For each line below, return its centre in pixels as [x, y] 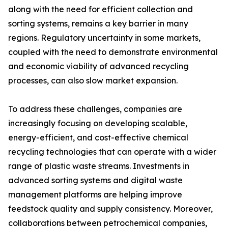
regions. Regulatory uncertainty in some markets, [104, 38]
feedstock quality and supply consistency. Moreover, [110, 209]
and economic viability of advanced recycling [98, 66]
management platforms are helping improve [95, 195]
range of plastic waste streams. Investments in [99, 166]
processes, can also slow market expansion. [93, 81]
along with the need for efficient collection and [101, 9]
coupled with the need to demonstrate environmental [113, 52]
